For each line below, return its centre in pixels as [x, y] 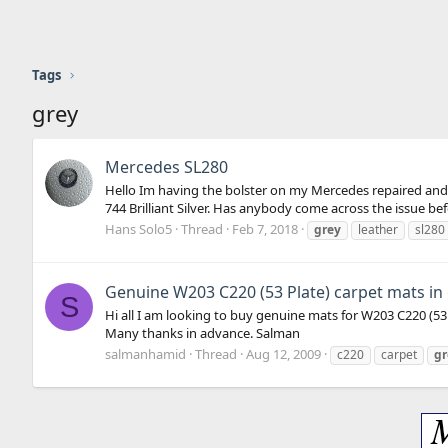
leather [378, 230]
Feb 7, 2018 [265, 229]
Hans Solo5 [138, 229]
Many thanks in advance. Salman [202, 333]
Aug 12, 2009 [283, 354]
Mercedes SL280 [166, 166]
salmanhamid [145, 354]
